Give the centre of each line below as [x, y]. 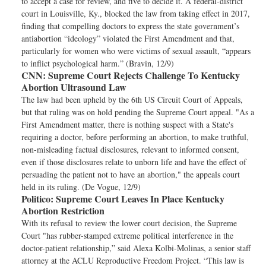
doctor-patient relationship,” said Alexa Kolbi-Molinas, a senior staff [136, 248]
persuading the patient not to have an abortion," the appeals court [131, 174]
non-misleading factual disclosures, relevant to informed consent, [130, 149]
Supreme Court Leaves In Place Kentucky [139, 199]
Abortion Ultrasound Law [74, 87]
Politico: [37, 199]
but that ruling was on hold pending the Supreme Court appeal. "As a [138, 112]
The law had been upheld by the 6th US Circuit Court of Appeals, [132, 99]
